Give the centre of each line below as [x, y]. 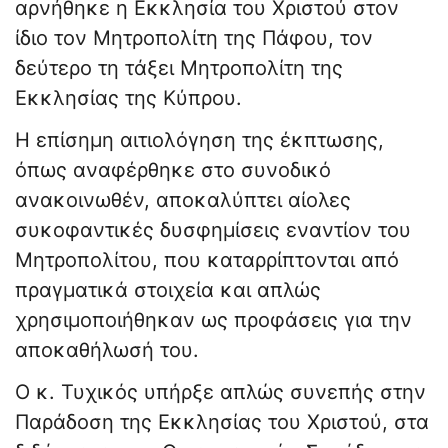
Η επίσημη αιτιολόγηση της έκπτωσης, [199, 140]
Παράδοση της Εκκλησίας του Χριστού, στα [222, 422]
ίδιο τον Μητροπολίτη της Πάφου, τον [194, 38]
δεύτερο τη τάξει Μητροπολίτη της [179, 68]
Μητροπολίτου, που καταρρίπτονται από [207, 260]
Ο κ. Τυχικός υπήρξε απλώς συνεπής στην [220, 392]
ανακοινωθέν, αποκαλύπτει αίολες [183, 200]
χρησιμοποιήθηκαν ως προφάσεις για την [213, 320]
